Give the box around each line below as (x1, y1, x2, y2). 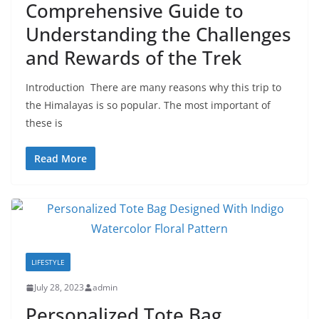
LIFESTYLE (31, 257, 65, 267)
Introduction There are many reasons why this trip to (26, 80, 281, 94)
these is (26, 116, 63, 130)
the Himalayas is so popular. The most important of (26, 98, 271, 112)
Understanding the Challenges (26, 21, 291, 47)
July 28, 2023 (34, 281, 84, 293)
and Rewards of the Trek (26, 45, 246, 70)
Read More (34, 152, 87, 165)
